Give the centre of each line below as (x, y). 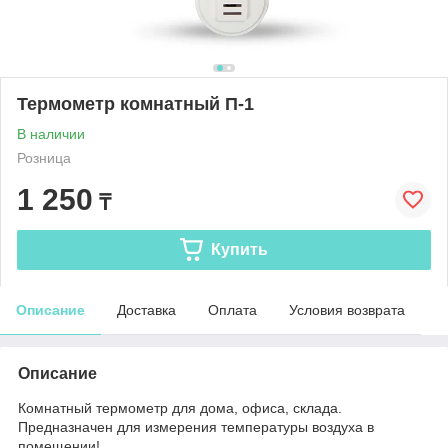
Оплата (232, 309)
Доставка (146, 309)
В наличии (51, 133)
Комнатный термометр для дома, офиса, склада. (180, 407)
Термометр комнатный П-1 (135, 103)
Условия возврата (347, 309)
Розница (44, 157)
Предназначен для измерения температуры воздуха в (196, 426)
